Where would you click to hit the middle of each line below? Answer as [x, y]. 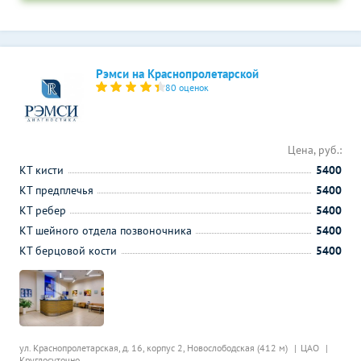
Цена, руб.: [315, 150]
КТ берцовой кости [68, 251]
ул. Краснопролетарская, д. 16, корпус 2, [103, 348]
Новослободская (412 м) [239, 348]
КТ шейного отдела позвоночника [106, 230]
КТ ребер [43, 210]
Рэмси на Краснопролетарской [177, 74]
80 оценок [187, 87]
